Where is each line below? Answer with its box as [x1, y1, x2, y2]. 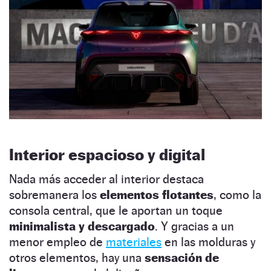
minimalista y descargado [9, 219, 155, 234]
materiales [106, 235, 162, 250]
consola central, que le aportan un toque [9, 203, 223, 218]
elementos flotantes [100, 188, 214, 203]
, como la [214, 188, 261, 203]
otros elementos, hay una [9, 250, 145, 266]
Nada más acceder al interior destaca [9, 172, 204, 187]
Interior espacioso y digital [9, 145, 205, 165]
